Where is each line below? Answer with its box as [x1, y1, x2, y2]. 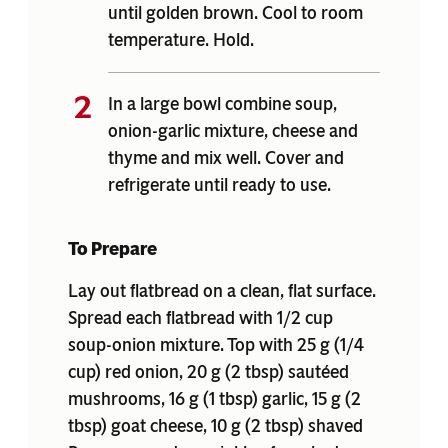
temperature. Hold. [108, 28, 254, 51]
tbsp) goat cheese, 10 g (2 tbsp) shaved [68, 414, 363, 437]
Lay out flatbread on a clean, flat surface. [68, 279, 376, 302]
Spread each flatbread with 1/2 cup [68, 306, 333, 329]
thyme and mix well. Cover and [108, 146, 344, 169]
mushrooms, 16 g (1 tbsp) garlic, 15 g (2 [68, 387, 361, 410]
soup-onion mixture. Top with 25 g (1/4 [68, 333, 364, 356]
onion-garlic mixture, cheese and [108, 119, 358, 142]
